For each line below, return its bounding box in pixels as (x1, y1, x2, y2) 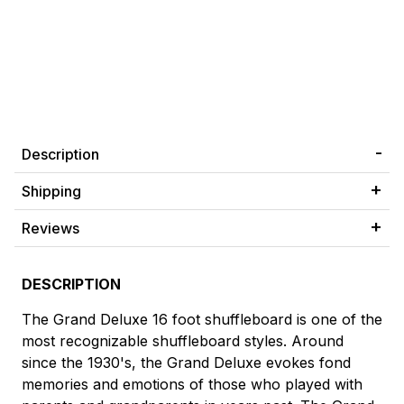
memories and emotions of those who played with (22, 374, 363, 393)
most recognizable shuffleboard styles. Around (22, 331, 344, 350)
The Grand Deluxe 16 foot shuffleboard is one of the (22, 309, 382, 328)
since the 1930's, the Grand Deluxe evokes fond (22, 353, 351, 372)
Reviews (22, 219, 79, 238)
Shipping (22, 182, 81, 201)
